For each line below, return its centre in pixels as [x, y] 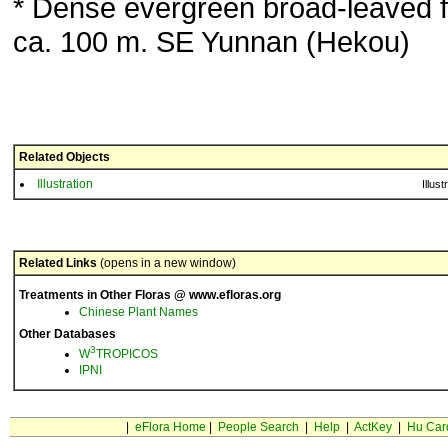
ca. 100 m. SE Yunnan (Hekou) [211, 41]
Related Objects [64, 157]
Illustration [65, 184]
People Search [258, 427]
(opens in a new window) [166, 263]
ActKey [372, 427]
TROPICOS [127, 354]
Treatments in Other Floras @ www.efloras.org [150, 295]
